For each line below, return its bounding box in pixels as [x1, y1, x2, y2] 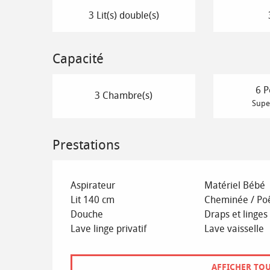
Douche [71, 208, 104, 220]
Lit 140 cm [71, 193, 115, 206]
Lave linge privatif [71, 222, 147, 234]
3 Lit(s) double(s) [88, 9, 159, 21]
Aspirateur [71, 179, 116, 191]
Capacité [52, 51, 104, 67]
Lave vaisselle [204, 222, 264, 234]
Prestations [52, 137, 121, 153]
